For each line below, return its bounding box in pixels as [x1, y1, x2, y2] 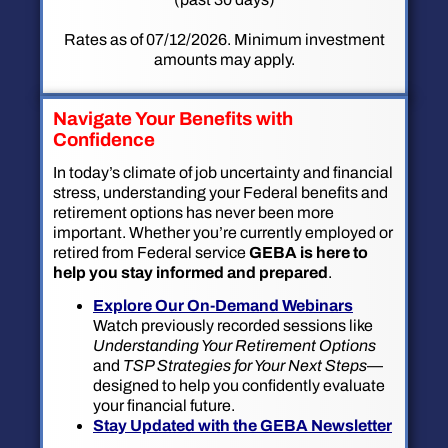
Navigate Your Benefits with [53, 108, 293, 129]
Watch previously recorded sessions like [93, 317, 373, 335]
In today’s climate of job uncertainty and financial [53, 164, 393, 182]
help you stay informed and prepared [53, 264, 328, 282]
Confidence [53, 129, 155, 150]
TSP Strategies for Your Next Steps [123, 357, 367, 375]
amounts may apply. [153, 50, 295, 68]
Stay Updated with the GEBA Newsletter [93, 417, 392, 435]
